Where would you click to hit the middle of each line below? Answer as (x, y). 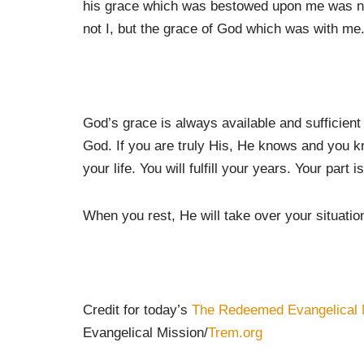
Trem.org (235, 332)
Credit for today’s (137, 310)
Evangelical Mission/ (145, 332)
